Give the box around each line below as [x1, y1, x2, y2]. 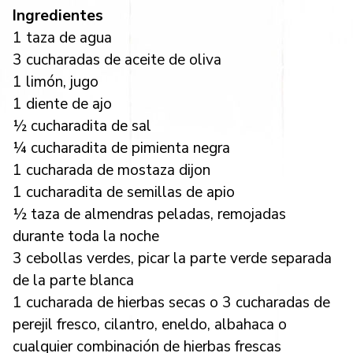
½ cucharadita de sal [13, 115, 151, 136]
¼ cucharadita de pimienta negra [13, 137, 230, 158]
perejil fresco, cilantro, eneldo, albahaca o [13, 314, 287, 335]
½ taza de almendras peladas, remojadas [13, 203, 286, 225]
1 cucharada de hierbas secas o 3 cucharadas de [13, 292, 330, 313]
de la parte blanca [13, 269, 134, 291]
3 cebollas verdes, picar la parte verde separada [13, 247, 332, 269]
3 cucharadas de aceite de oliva [13, 49, 221, 70]
